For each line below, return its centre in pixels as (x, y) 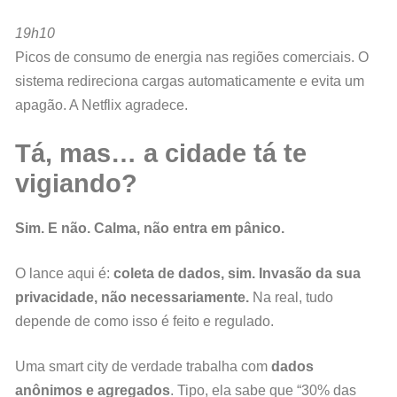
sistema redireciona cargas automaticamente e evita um (190, 82)
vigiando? (76, 184)
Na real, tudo (291, 298)
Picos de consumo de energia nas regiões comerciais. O (192, 58)
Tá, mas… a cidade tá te (161, 154)
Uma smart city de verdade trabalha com (143, 367)
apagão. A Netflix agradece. (101, 105)
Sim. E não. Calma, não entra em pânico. (150, 229)
